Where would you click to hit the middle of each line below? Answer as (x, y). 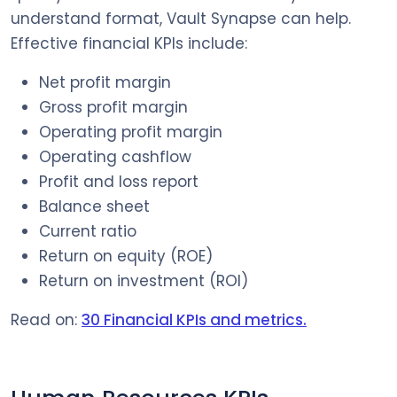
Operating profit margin (131, 132)
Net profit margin (105, 82)
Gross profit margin (113, 107)
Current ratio (88, 231)
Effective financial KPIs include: (129, 43)
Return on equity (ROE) (126, 256)
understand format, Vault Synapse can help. (181, 18)
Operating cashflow (115, 156)
